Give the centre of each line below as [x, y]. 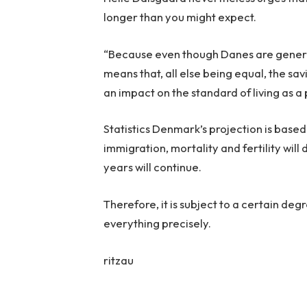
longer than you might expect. [180, 17]
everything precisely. [158, 223]
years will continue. [153, 167]
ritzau [119, 260]
